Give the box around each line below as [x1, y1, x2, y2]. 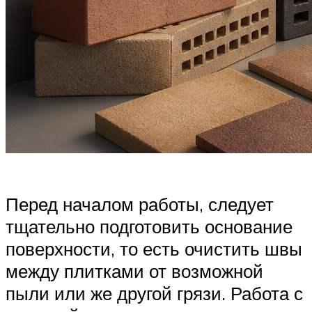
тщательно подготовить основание [6, 215, 292, 238]
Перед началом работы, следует [6, 193, 274, 216]
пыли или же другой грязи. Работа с [6, 282, 303, 305]
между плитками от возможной [6, 260, 263, 283]
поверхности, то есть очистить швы [6, 237, 302, 260]
